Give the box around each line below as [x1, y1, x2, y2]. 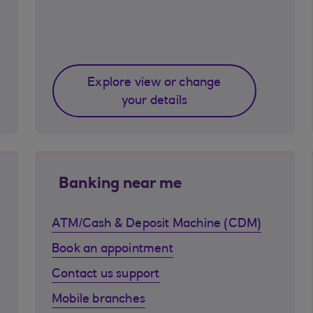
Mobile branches [52, 293, 145, 306]
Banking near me [59, 177, 182, 192]
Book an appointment [52, 243, 173, 256]
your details [121, 95, 188, 108]
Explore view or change [87, 77, 221, 89]
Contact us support [52, 268, 160, 281]
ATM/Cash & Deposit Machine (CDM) [52, 218, 262, 231]
